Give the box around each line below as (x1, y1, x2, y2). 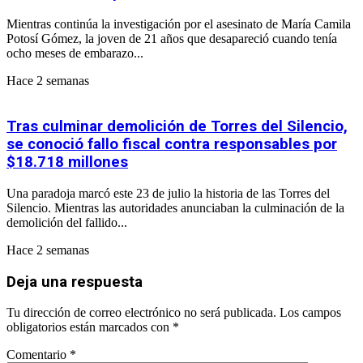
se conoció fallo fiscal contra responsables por (6, 135, 337, 154)
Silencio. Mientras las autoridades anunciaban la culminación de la (6, 200, 344, 215)
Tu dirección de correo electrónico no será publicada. (6, 305, 276, 320)
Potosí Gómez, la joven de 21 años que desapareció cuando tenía (6, 31, 337, 45)
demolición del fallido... (6, 215, 127, 229)
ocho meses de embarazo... (6, 45, 143, 60)
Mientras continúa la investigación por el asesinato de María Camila (6, 16, 351, 31)
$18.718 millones (6, 153, 128, 172)
